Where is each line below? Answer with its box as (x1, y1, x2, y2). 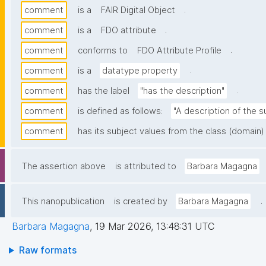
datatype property (102, 65, 178, 77)
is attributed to (115, 161, 176, 172)
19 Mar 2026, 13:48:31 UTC (95, 220, 214, 233)
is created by (114, 196, 167, 207)
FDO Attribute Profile (137, 45, 221, 56)
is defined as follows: (78, 106, 163, 117)
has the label (78, 85, 129, 97)
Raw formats (18, 244, 77, 256)
